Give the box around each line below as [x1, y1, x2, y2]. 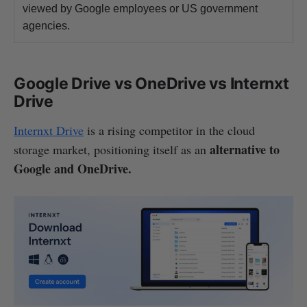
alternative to [210, 140, 280, 158]
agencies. [23, 19, 70, 32]
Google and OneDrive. [14, 159, 132, 177]
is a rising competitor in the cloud [84, 121, 255, 138]
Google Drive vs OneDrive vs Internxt [14, 73, 289, 93]
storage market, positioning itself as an [14, 140, 210, 158]
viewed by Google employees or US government [23, 2, 258, 14]
